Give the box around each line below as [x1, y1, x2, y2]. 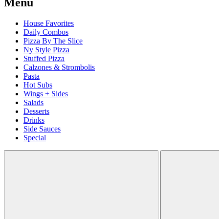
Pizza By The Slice [23, 37, 83, 45]
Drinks [23, 116, 44, 125]
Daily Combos [23, 28, 68, 37]
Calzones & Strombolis [23, 63, 95, 72]
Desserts [23, 107, 49, 116]
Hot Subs [23, 81, 52, 89]
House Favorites [23, 19, 74, 28]
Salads [23, 98, 44, 107]
